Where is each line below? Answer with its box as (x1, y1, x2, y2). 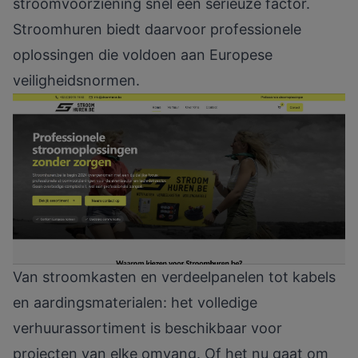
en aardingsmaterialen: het (13, 294, 197, 312)
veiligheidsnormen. (13, 72, 140, 89)
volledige (197, 294, 257, 312)
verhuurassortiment (13, 320, 146, 337)
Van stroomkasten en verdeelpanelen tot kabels (13, 268, 336, 286)
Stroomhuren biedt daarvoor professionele (13, 21, 301, 38)
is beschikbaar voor (146, 320, 282, 337)
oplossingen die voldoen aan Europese (13, 46, 272, 64)
